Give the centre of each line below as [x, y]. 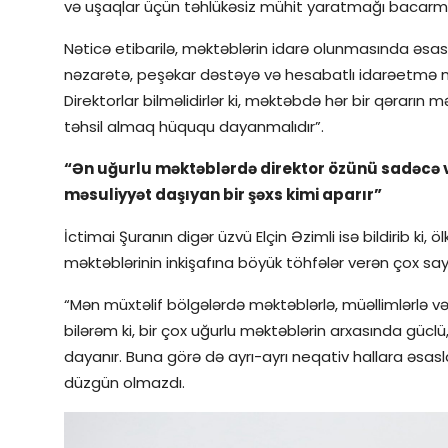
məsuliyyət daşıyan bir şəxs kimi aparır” [223, 195]
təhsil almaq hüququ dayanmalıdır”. [194, 127]
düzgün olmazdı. [124, 383]
